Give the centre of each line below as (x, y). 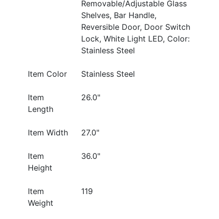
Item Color (47, 74)
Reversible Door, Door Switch (136, 27)
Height (40, 167)
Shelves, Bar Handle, (119, 15)
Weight (41, 203)
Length (41, 109)
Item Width (48, 132)
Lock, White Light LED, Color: (135, 38)
